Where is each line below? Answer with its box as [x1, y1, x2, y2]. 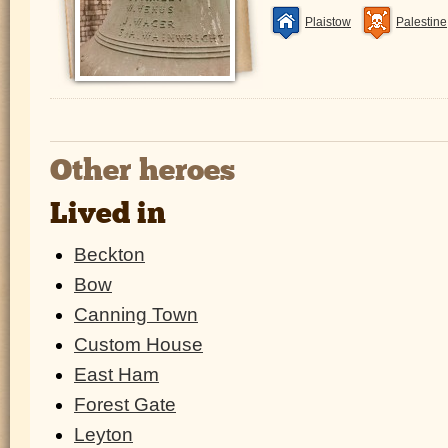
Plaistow [305, 15, 351, 30]
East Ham [74, 363, 159, 385]
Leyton [74, 423, 133, 445]
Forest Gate [74, 393, 176, 415]
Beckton [74, 243, 145, 265]
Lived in [50, 200, 166, 230]
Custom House [74, 333, 203, 355]
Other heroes [50, 156, 235, 188]
